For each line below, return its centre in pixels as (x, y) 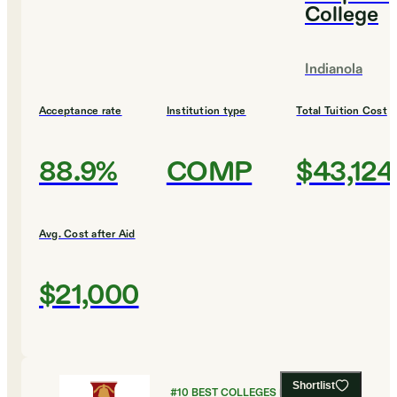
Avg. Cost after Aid (87, 234)
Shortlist (314, 386)
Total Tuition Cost (342, 111)
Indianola (334, 70)
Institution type (206, 111)
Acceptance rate (81, 111)
